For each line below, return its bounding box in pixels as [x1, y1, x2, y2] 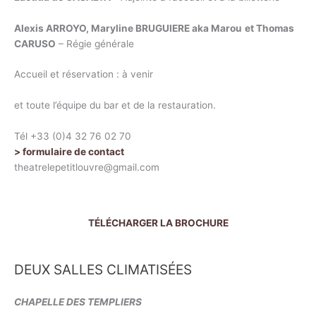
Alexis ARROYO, [14, 22, 91, 34]
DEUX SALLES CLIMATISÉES [14, 261, 192, 279]
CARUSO [14, 37, 56, 49]
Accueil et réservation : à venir [14, 68, 153, 80]
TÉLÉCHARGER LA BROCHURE [87, 217, 229, 229]
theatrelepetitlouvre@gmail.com [14, 162, 159, 174]
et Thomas [245, 22, 294, 34]
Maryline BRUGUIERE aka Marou [91, 22, 242, 34]
